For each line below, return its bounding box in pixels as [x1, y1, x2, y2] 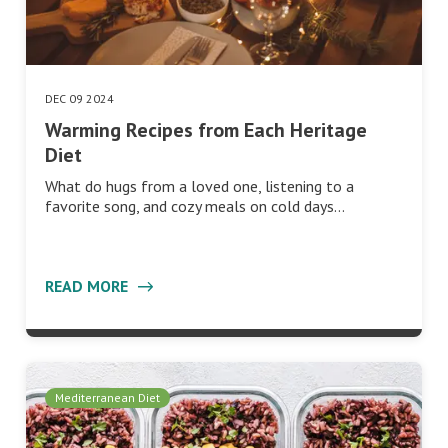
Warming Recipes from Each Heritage [45, 116, 367, 143]
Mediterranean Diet [55, 389, 160, 405]
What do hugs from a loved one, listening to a [45, 175, 354, 196]
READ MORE [45, 275, 132, 296]
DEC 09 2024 [45, 90, 114, 106]
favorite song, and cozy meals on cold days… [45, 195, 345, 216]
